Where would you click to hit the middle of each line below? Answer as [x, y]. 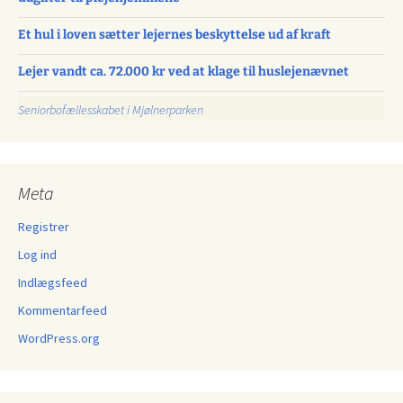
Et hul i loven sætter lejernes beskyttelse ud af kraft [175, 35]
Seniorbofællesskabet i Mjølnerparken [111, 110]
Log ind [37, 255]
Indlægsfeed [53, 282]
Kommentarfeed [63, 310]
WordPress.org [59, 338]
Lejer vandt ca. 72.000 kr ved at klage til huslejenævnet [184, 72]
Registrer [44, 227]
